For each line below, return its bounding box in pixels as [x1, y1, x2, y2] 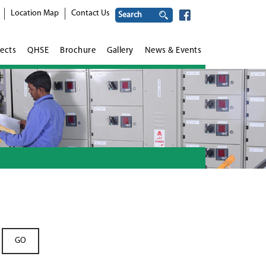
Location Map [11, 9, 59, 18]
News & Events [144, 46, 201, 55]
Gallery [107, 46, 134, 55]
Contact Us [71, 9, 110, 18]
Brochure [60, 46, 96, 55]
